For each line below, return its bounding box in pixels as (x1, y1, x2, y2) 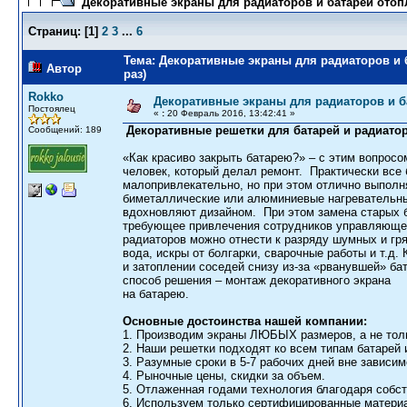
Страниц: (28, 25, 81, 38)
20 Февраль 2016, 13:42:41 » (164, 108, 295, 118)
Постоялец (28, 104, 75, 114)
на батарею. (123, 287, 189, 301)
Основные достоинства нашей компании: (123, 314, 367, 328)
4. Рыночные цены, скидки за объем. (123, 369, 325, 382)
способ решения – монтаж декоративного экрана (123, 273, 391, 287)
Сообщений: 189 (28, 124, 102, 134)
